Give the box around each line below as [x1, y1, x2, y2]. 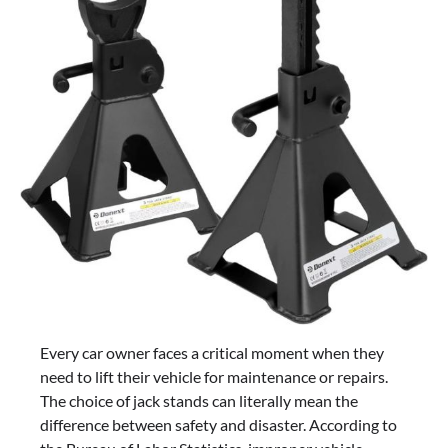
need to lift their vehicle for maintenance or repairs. [40, 366, 388, 386]
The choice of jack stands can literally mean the [40, 390, 358, 410]
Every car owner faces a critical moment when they [40, 342, 384, 362]
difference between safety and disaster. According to [40, 414, 397, 434]
